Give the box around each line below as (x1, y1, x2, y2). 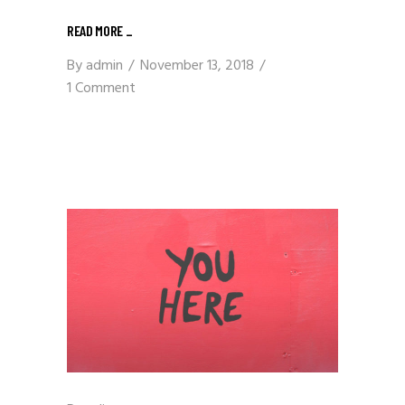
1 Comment (67, 76, 136, 100)
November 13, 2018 (140, 53, 254, 78)
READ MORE (67, 21, 126, 39)
